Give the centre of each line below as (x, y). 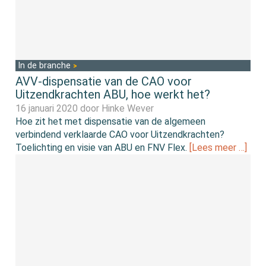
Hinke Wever (128, 109)
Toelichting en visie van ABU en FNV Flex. (103, 148)
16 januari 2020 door (59, 109)
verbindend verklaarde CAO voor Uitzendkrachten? (120, 135)
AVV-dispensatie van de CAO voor (104, 82)
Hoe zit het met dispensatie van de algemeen (111, 122)
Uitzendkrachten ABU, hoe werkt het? (113, 95)
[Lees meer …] (218, 148)
